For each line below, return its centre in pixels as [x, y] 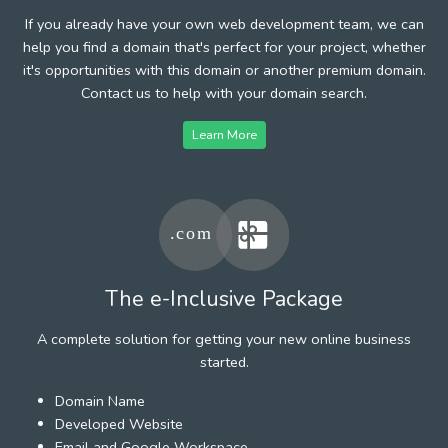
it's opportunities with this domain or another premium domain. [224, 69]
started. [224, 361]
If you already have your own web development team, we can [224, 23]
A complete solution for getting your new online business [224, 338]
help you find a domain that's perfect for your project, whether [224, 46]
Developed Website [119, 423]
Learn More [224, 134]
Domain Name [100, 400]
